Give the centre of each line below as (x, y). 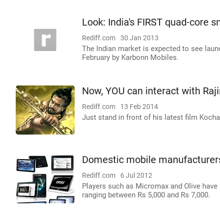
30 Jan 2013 (139, 38)
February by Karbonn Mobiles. (130, 57)
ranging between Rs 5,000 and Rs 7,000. (146, 195)
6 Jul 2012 (136, 175)
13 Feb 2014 (139, 107)
